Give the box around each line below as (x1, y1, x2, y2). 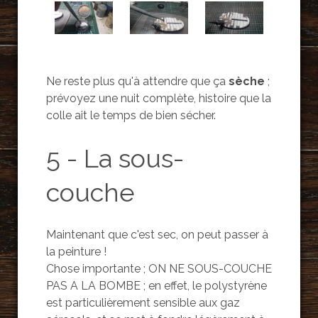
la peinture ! (45, 244, 106, 258)
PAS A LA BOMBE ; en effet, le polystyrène (45, 278, 267, 292)
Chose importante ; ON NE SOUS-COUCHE (45, 261, 272, 275)
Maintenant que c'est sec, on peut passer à (45, 227, 268, 241)
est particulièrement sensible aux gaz (45, 295, 240, 309)
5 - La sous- (45, 143, 184, 173)
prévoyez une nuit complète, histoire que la (45, 91, 271, 105)
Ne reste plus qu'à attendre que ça (45, 74, 229, 88)
